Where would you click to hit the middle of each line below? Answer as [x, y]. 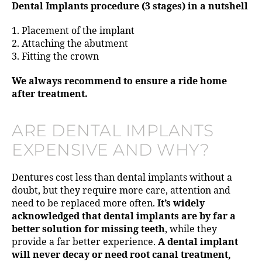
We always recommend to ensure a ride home [119, 82]
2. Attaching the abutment [70, 44]
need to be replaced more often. [85, 204]
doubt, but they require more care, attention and [121, 191]
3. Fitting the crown [55, 57]
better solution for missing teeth [88, 230]
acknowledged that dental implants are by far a [124, 217]
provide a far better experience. [85, 242]
